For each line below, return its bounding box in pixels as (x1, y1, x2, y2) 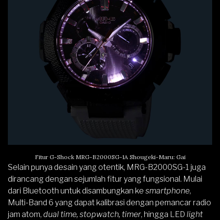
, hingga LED (141, 210, 187, 219)
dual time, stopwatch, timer (43, 210, 141, 219)
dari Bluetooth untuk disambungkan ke (8, 186, 145, 195)
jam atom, (8, 210, 43, 219)
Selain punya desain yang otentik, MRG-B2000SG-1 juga (8, 163, 206, 172)
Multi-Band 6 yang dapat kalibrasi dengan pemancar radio (8, 198, 211, 207)
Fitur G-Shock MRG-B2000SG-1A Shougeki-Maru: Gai (34, 153, 186, 161)
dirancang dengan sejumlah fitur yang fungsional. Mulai (8, 174, 202, 184)
